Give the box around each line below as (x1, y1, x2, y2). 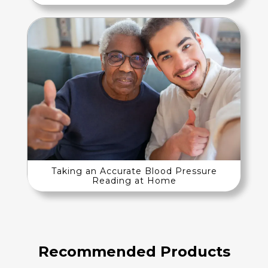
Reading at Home (92, 175, 176, 186)
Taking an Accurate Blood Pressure (51, 165, 217, 176)
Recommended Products (38, 242, 230, 260)
